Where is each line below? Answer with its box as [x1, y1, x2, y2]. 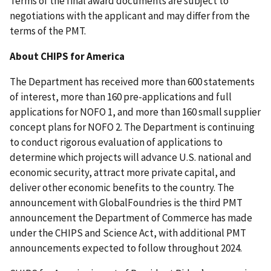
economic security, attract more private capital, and [10, 165, 236, 179]
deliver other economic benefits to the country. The [10, 180, 234, 194]
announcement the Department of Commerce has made [10, 211, 252, 224]
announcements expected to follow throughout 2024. [10, 241, 246, 255]
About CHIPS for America [10, 49, 126, 63]
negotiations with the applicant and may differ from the [10, 8, 250, 22]
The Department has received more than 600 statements [10, 74, 255, 88]
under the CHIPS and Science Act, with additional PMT [10, 226, 246, 240]
